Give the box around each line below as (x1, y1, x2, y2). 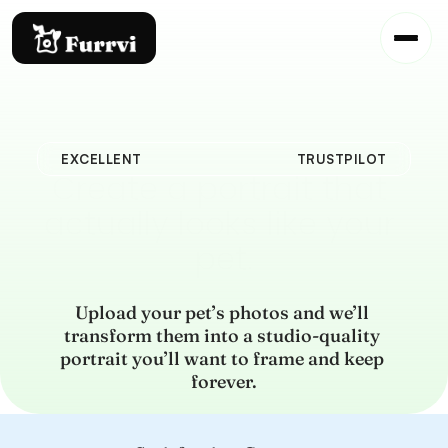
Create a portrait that (52, 167, 387, 211)
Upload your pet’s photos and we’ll (75, 301, 369, 324)
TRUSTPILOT (296, 151, 387, 167)
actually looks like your (44, 202, 395, 246)
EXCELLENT (61, 151, 142, 167)
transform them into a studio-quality (64, 324, 380, 347)
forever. (191, 370, 257, 393)
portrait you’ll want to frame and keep (60, 347, 384, 370)
